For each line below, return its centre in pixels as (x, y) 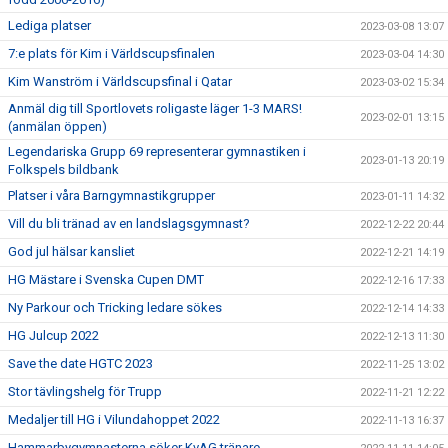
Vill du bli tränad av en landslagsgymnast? (129, 223)
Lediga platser (49, 25)
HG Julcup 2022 (53, 335)
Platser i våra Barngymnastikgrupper (111, 195)
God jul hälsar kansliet (71, 251)
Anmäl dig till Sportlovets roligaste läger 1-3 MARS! (155, 108)
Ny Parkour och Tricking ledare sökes (115, 307)
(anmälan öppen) (57, 126)
